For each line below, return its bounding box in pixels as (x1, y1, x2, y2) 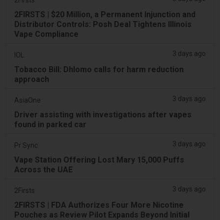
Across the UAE (14, 165, 73, 174)
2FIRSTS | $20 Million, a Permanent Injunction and (14, 9, 195, 19)
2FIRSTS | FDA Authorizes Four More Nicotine (14, 200, 184, 210)
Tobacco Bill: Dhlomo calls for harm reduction (14, 64, 184, 74)
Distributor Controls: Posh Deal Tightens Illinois (14, 19, 192, 29)
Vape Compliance (14, 29, 79, 39)
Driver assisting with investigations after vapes (14, 110, 192, 119)
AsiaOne (14, 96, 41, 104)
